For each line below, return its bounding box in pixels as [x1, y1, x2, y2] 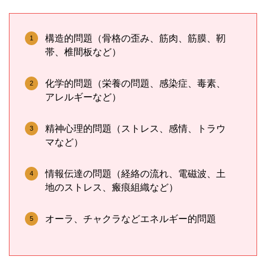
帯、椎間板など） [45, 46, 121, 57]
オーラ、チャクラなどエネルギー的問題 [45, 213, 216, 224]
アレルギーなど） [45, 91, 121, 102]
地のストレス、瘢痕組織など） [45, 182, 178, 192]
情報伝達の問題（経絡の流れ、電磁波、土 [45, 168, 226, 179]
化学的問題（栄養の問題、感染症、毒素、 [45, 78, 226, 88]
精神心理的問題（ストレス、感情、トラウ [45, 123, 226, 134]
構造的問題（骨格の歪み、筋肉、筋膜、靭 [45, 33, 226, 43]
